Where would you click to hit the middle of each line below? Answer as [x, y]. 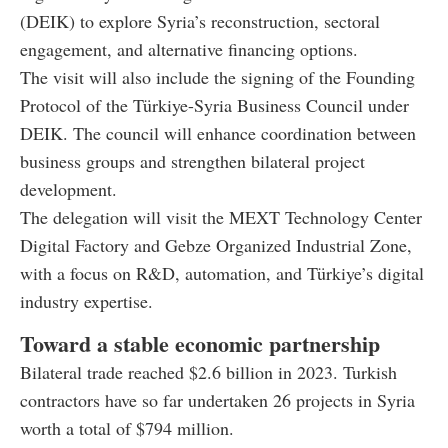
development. [68, 188]
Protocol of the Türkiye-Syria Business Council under [214, 104]
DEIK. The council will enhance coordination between [218, 132]
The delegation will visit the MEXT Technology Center [221, 216]
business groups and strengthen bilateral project [192, 160]
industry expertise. [86, 300]
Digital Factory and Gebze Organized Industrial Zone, [216, 244]
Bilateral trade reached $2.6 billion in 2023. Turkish [208, 371]
